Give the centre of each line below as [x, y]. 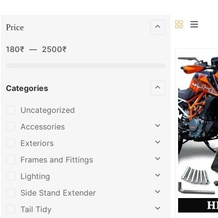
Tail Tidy [36, 209]
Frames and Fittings [57, 159]
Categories [27, 88]
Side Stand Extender [58, 192]
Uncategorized [48, 110]
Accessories [43, 126]
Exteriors [37, 143]
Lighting [35, 176]
